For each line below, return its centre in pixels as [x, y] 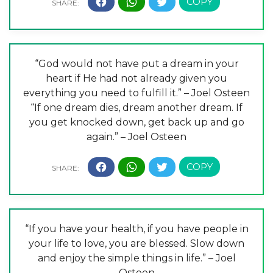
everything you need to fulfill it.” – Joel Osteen [136, 93]
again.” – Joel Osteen [136, 137]
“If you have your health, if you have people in [136, 229]
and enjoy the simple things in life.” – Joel [136, 258]
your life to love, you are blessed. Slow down [136, 243]
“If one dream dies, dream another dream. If [136, 108]
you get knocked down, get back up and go [136, 122]
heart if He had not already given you [136, 78]
